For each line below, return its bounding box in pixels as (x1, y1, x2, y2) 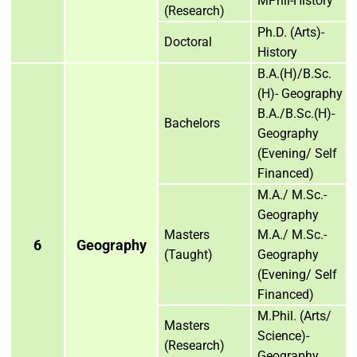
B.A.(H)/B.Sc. (257, 65, 331, 81)
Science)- (257, 328, 309, 343)
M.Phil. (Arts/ (257, 308, 331, 324)
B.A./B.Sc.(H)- (257, 105, 335, 121)
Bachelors (164, 115, 220, 131)
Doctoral (164, 33, 212, 49)
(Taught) (164, 246, 213, 262)
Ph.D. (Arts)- (257, 24, 324, 40)
